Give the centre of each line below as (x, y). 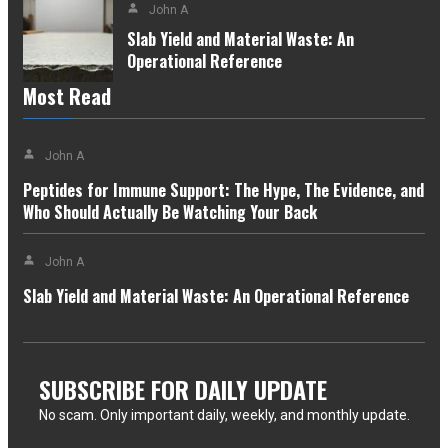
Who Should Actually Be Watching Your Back (170, 211)
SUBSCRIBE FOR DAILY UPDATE (182, 388)
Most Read (67, 95)
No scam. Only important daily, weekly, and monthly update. (224, 414)
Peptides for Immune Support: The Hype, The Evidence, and (223, 189)
